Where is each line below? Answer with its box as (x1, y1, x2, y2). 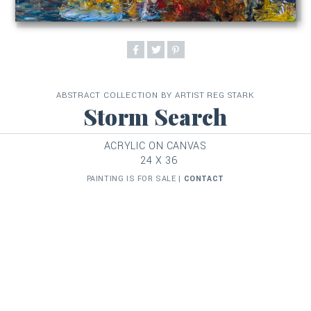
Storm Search (83, 101, 228, 131)
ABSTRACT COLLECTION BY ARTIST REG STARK (56, 90, 255, 101)
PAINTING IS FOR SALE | (86, 174, 184, 184)
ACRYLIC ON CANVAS (103, 139, 207, 153)
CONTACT (183, 174, 224, 184)
